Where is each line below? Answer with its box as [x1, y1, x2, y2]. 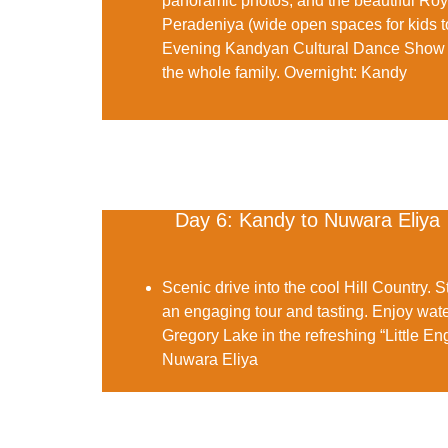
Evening [162, 40, 225, 58]
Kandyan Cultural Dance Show [225, 40, 445, 58]
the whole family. [162, 64, 284, 82]
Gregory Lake [162, 326, 258, 344]
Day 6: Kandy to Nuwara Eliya [175, 208, 441, 231]
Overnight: [284, 64, 357, 82]
